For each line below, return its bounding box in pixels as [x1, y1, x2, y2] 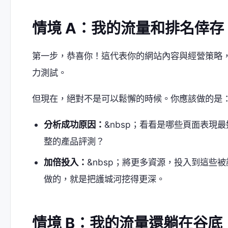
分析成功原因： [44, 119, 105, 130]
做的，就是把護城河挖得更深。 [44, 174, 165, 185]
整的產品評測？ [44, 135, 105, 147]
